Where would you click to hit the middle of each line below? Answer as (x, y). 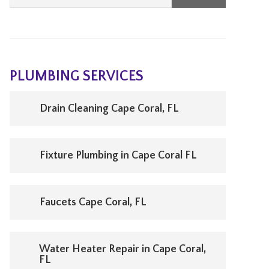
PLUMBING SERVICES (77, 76)
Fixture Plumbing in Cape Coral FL (118, 156)
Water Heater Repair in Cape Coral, (122, 249)
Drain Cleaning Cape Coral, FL (109, 109)
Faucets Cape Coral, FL (93, 202)
